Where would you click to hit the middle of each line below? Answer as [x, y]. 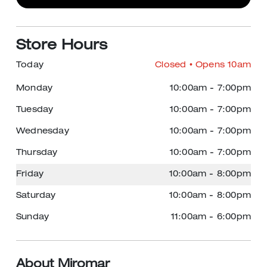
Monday [35, 89]
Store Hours [62, 46]
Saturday [36, 196]
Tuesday [35, 110]
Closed [171, 66]
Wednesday [43, 132]
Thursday [37, 153]
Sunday [33, 218]
